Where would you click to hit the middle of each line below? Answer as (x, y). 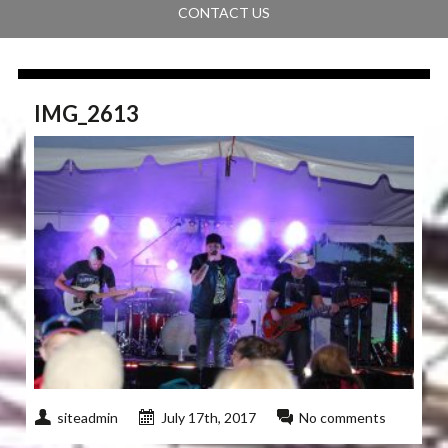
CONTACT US (223, 13)
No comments (343, 418)
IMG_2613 (87, 114)
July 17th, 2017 (209, 418)
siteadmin (88, 418)
